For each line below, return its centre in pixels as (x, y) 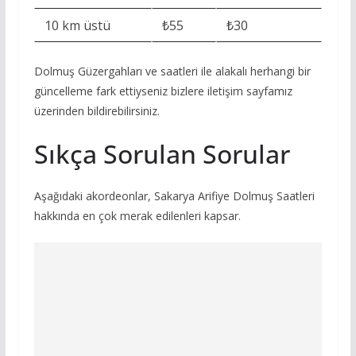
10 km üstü (77, 26)
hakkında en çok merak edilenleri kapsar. (137, 216)
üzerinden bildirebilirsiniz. (97, 111)
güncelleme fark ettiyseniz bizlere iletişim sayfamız (163, 91)
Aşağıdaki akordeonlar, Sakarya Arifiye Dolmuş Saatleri (174, 196)
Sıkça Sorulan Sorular (162, 154)
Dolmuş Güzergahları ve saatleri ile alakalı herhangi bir (172, 72)
